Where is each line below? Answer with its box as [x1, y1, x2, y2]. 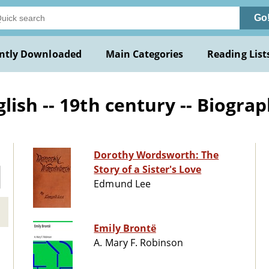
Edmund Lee [94, 177, 151, 191]
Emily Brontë [94, 222, 156, 235]
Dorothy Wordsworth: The [94, 148, 219, 162]
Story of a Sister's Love [94, 163, 202, 177]
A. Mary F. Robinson [94, 236, 184, 250]
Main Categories [105, 47, 184, 61]
